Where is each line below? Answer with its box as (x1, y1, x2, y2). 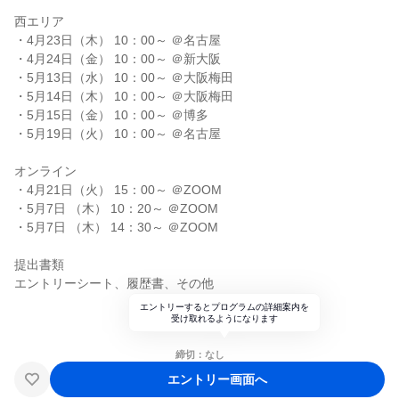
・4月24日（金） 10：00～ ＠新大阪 (14, 52, 221, 66)
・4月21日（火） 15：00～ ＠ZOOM (14, 183, 222, 197)
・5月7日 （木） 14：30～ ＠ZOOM (14, 220, 218, 234)
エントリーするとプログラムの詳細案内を (140, 302, 309, 312)
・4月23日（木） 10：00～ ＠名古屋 (14, 33, 221, 47)
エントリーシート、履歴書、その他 (14, 276, 214, 290)
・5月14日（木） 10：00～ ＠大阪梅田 (14, 89, 233, 103)
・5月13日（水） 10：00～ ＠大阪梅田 (14, 70, 233, 85)
